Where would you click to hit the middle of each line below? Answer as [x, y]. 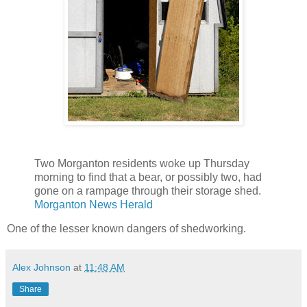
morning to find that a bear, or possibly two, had [148, 177]
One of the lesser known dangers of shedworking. [126, 229]
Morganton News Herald [94, 204]
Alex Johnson [41, 268]
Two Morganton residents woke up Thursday [142, 163]
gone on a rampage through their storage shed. [148, 191]
